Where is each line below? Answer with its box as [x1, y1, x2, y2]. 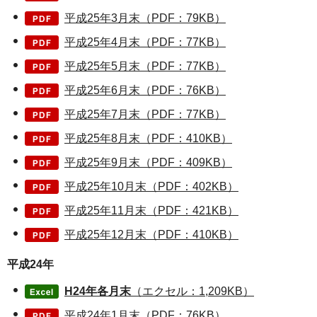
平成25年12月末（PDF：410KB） [64, 229, 238, 241]
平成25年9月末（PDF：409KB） [64, 156, 232, 169]
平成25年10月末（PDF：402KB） [64, 180, 238, 193]
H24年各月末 [64, 285, 131, 298]
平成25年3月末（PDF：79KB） [64, 12, 226, 25]
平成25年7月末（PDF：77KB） [64, 108, 226, 121]
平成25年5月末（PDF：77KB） [64, 60, 226, 73]
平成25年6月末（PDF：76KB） [64, 84, 226, 97]
